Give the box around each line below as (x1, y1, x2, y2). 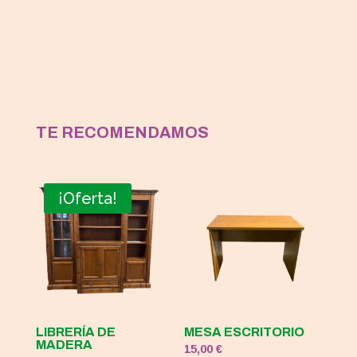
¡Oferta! (57, 188, 117, 208)
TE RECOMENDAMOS (35, 123, 209, 141)
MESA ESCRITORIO (184, 324, 305, 339)
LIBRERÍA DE (35, 324, 116, 339)
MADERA (35, 337, 92, 351)
